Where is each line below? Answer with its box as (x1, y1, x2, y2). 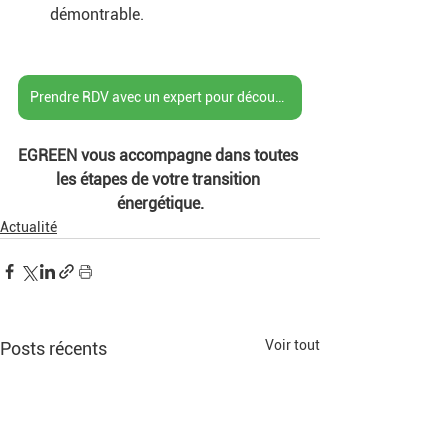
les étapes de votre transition (56, 169, 264, 189)
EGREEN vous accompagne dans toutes (18, 145, 302, 165)
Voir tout (265, 336, 320, 353)
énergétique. (116, 193, 204, 213)
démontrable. (50, 4, 148, 24)
